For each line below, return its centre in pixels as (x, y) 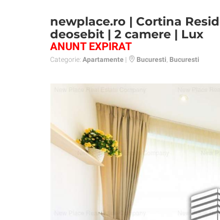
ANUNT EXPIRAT (91, 46)
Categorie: (66, 59)
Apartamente (103, 59)
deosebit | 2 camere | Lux (127, 34)
